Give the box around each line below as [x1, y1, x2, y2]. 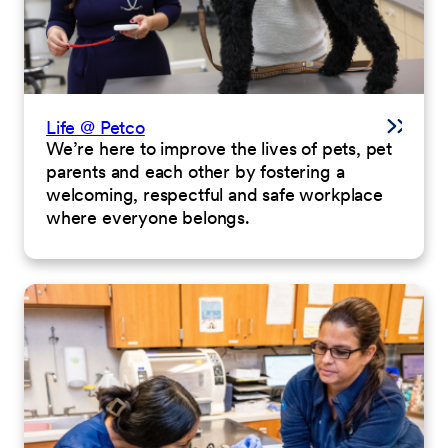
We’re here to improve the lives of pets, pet [46, 136, 393, 160]
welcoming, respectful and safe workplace [46, 182, 383, 206]
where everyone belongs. [46, 205, 250, 229]
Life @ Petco [46, 115, 145, 139]
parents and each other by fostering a [46, 159, 345, 183]
